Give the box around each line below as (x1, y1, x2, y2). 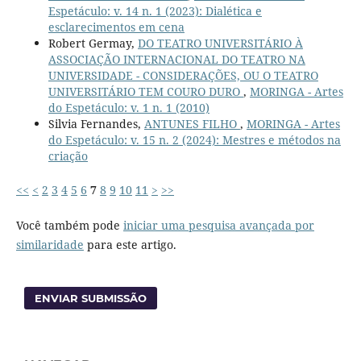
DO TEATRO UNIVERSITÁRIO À (137, 35, 303, 52)
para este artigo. (83, 237, 176, 253)
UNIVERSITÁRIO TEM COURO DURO (48, 84, 243, 100)
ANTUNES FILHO (143, 116, 240, 132)
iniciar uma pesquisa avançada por (122, 218, 314, 234)
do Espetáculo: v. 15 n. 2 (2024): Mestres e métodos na (48, 132, 341, 148)
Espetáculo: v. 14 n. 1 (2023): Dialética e (48, 3, 262, 19)
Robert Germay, (48, 35, 138, 52)
